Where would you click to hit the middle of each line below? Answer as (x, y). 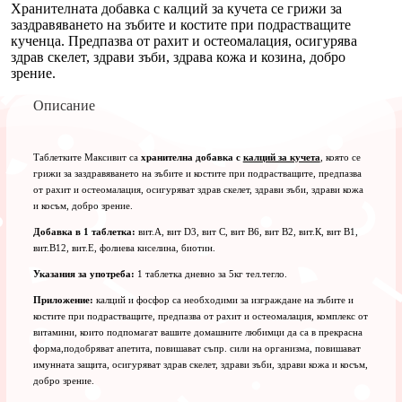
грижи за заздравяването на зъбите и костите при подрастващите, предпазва (197, 173)
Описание (64, 105)
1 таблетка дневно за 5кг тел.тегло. (210, 273)
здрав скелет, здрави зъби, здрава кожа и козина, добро (178, 57)
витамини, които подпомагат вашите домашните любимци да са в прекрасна (197, 332)
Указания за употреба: (83, 273)
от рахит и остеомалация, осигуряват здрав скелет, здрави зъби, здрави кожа (198, 189)
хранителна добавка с (192, 157)
